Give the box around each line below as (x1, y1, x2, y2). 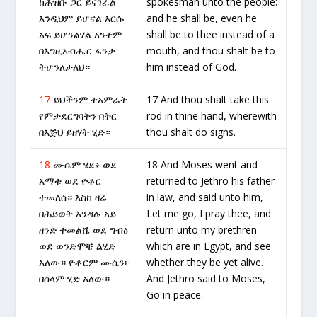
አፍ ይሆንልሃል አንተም (39, 28, 122, 41)
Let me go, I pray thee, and (146, 207, 272, 220)
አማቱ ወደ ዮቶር (39, 174, 102, 188)
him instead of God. (146, 60, 237, 74)
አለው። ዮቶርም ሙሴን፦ (39, 255, 130, 269)
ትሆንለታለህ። (39, 60, 91, 74)
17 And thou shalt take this (146, 93, 270, 106)
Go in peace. (146, 288, 204, 301)
